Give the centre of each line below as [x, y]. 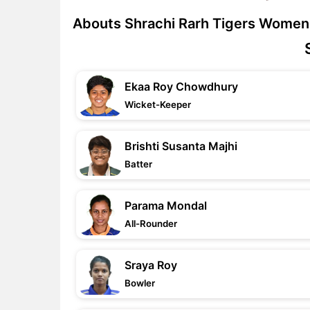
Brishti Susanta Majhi [181, 146]
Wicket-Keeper [158, 104]
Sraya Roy [151, 265]
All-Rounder [151, 224]
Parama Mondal [166, 206]
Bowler [140, 283]
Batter [138, 164]
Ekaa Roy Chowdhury [181, 86]
